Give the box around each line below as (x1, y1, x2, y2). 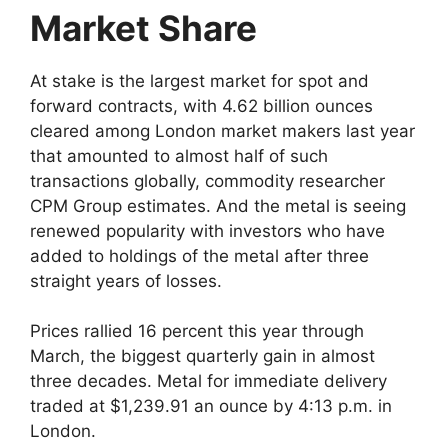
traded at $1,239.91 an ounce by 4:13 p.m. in (30, 396, 392, 417)
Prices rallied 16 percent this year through (30, 321, 364, 342)
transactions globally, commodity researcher (30, 170, 385, 191)
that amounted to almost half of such (30, 145, 328, 166)
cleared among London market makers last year (30, 120, 415, 141)
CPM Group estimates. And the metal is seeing (30, 195, 406, 216)
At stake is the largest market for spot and (30, 70, 369, 91)
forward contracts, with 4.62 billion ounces (30, 95, 373, 116)
